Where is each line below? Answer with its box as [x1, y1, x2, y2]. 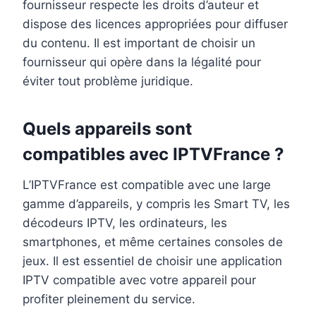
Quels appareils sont [23, 119, 192, 140]
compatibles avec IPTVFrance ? [23, 144, 284, 165]
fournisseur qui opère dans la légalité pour [23, 55, 261, 70]
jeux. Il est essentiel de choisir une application [23, 254, 282, 269]
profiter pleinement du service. [23, 292, 195, 307]
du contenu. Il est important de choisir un [23, 36, 255, 51]
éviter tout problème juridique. [23, 74, 193, 89]
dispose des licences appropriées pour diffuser [23, 17, 288, 32]
